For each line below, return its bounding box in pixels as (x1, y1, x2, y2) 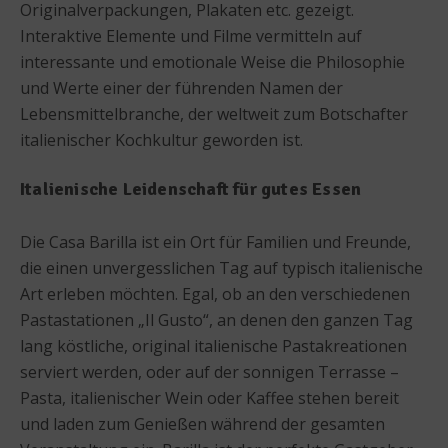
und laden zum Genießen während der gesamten (20, 412, 385, 435)
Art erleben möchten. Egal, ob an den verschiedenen (20, 282, 410, 305)
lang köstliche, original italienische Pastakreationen (20, 334, 407, 357)
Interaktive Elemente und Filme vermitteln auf (20, 24, 362, 47)
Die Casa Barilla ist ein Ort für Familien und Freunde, (20, 230, 411, 253)
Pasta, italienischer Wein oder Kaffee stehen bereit (20, 386, 399, 409)
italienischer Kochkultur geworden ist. (20, 128, 303, 151)
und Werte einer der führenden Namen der (20, 76, 343, 99)
